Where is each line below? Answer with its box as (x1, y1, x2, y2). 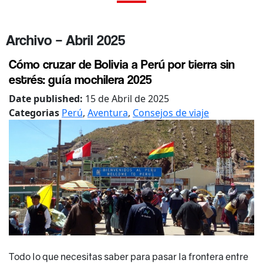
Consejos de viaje (133, 106, 209, 119)
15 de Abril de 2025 (85, 92, 169, 105)
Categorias (9, 106, 62, 119)
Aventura (87, 106, 128, 119)
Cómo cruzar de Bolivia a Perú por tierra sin (9, 56, 235, 72)
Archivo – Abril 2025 (6, 31, 125, 49)
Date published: (9, 92, 85, 105)
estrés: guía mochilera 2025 (9, 71, 152, 87)
